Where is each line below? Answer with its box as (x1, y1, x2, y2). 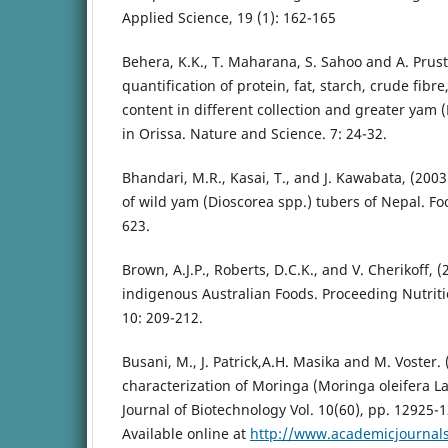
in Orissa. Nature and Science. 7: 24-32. (122, 124, 387, 144)
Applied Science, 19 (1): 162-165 (122, 8, 336, 28)
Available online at (122, 424, 250, 444)
